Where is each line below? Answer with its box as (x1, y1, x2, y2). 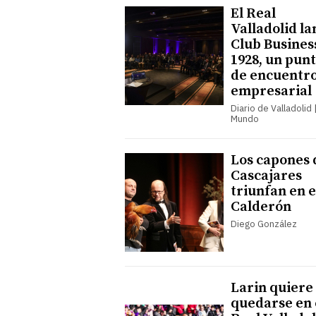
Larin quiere (231, 279, 313, 297)
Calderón (231, 197, 291, 216)
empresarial (231, 82, 312, 100)
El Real (231, 4, 276, 23)
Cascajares (231, 166, 302, 185)
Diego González (231, 217, 297, 230)
